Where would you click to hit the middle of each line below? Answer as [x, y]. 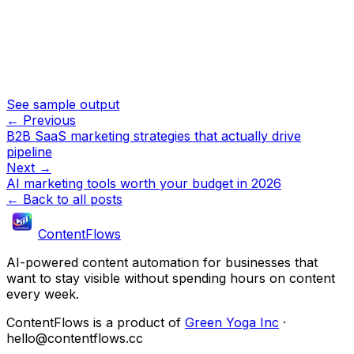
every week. [43, 294]
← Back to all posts [64, 200]
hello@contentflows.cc [75, 339]
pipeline [29, 152]
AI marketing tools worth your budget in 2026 [144, 184]
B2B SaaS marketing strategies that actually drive [154, 136]
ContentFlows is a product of [94, 323]
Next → [29, 168]
